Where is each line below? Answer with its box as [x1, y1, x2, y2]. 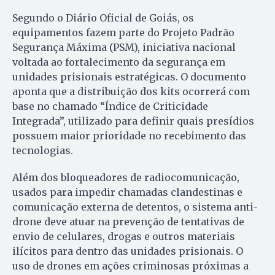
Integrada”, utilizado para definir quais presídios [12, 114, 254, 127]
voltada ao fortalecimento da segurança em [12, 55, 225, 68]
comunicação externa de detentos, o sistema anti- [12, 200, 258, 213]
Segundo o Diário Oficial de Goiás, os [12, 11, 194, 24]
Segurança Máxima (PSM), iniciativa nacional [12, 41, 236, 53]
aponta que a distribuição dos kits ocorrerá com [12, 85, 250, 98]
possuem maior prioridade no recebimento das [12, 129, 246, 142]
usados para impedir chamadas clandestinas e [12, 185, 242, 198]
